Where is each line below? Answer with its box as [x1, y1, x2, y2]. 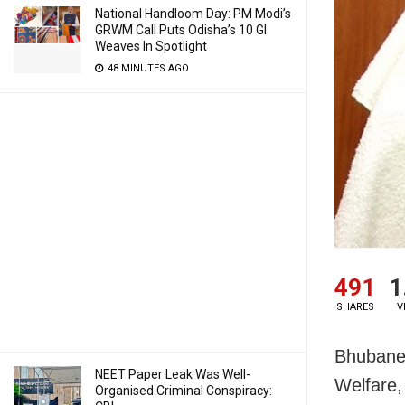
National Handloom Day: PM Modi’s [95, 6, 291, 21]
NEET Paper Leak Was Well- [95, 367, 250, 381]
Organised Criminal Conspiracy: [95, 383, 272, 398]
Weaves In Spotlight [95, 39, 207, 53]
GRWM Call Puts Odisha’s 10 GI [95, 23, 267, 37]
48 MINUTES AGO [105, 62, 189, 74]
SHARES [335, 300, 374, 313]
